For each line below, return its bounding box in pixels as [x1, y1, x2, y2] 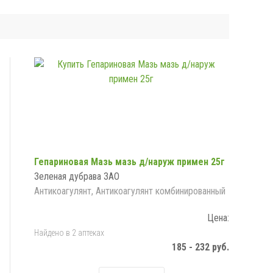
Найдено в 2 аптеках [34, 228, 104, 238]
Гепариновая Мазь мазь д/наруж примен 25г [34, 156, 225, 168]
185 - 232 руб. [171, 241, 229, 253]
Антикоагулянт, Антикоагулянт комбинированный [34, 185, 225, 197]
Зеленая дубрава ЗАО [34, 171, 119, 183]
